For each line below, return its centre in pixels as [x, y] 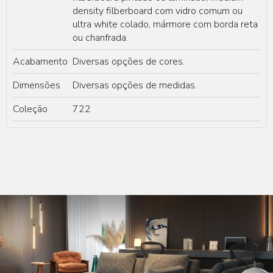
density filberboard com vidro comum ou [158, 11]
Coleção [30, 109]
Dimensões [37, 86]
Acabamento [43, 62]
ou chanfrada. [100, 38]
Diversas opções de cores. [130, 62]
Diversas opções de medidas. [135, 86]
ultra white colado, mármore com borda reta [165, 25]
